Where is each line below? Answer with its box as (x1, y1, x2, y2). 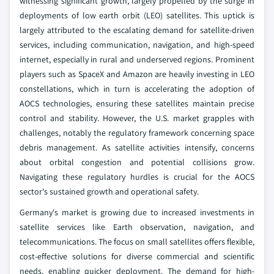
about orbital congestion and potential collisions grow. (20, 157, 254, 168)
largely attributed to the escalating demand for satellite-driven (20, 24, 254, 36)
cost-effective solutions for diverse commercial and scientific (20, 251, 254, 262)
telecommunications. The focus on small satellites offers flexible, (20, 236, 254, 248)
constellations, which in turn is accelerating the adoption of (20, 83, 254, 95)
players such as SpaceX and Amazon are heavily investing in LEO (20, 68, 254, 80)
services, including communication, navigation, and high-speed (20, 39, 254, 51)
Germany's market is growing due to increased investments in (20, 207, 254, 218)
